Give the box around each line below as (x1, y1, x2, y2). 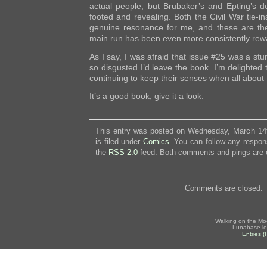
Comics (142, 137, 169, 147)
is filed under (95, 137, 143, 147)
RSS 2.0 (108, 148, 138, 157)
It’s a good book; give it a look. (89, 91, 204, 101)
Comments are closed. (184, 184, 263, 193)
